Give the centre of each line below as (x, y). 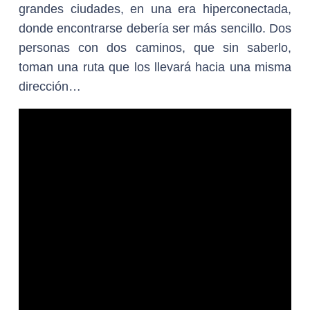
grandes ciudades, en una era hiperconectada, (155, 9)
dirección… (50, 86)
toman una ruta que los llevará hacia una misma (155, 67)
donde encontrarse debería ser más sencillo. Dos (155, 28)
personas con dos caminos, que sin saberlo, (155, 48)
